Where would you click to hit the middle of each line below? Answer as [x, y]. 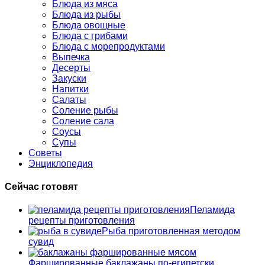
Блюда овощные [89, 25]
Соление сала [83, 121]
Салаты [69, 99]
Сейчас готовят [41, 187]
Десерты [71, 67]
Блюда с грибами [90, 35]
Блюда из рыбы [86, 14]
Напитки [70, 89]
